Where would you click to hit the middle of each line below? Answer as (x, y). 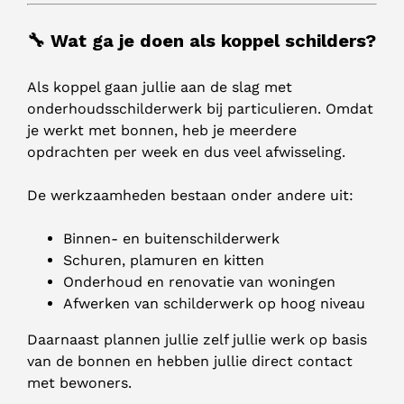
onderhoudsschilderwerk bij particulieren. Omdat (200, 109)
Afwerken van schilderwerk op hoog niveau (214, 304)
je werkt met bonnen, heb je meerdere (162, 131)
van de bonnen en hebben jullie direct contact (190, 362)
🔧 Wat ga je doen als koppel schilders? (202, 41)
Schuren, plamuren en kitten (164, 261)
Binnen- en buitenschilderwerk (171, 239)
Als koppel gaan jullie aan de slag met (160, 87)
